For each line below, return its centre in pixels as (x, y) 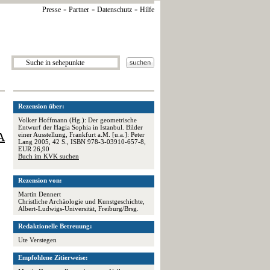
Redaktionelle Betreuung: (55, 226)
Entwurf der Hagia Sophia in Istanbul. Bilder (80, 127)
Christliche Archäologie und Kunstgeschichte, (81, 201)
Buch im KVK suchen (49, 156)
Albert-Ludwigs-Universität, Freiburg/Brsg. (78, 209)
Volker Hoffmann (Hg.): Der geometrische (77, 120)
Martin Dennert (39, 194)
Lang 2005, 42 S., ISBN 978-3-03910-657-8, (82, 142)
